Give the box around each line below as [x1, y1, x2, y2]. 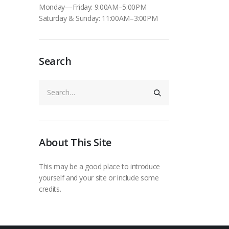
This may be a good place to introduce [39, 161, 161, 171]
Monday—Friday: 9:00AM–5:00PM [39, 2, 147, 12]
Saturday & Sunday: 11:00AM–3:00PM [39, 13, 158, 23]
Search [39, 54, 71, 68]
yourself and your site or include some [39, 172, 159, 182]
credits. [39, 184, 61, 194]
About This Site [39, 135, 111, 149]
